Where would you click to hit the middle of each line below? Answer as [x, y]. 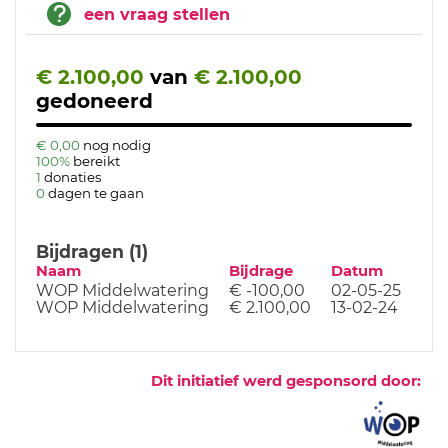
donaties [73, 177]
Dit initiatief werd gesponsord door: [286, 381]
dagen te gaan [96, 193]
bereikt [96, 161]
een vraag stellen [157, 14]
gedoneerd [94, 101]
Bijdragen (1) [92, 251]
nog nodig [117, 145]
